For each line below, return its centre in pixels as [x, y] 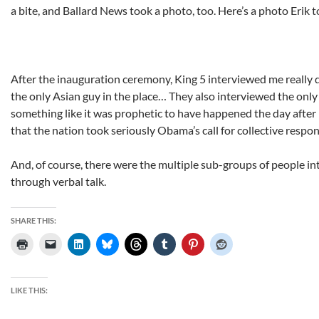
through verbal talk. [58, 181]
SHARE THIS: [33, 220]
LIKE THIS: [29, 290]
